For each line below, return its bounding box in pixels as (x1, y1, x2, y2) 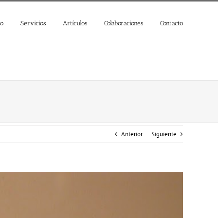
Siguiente (151, 130, 177, 138)
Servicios (20, 19, 46, 27)
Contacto (160, 19, 183, 27)
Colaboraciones (104, 19, 143, 27)
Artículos (63, 19, 87, 27)
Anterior (121, 130, 143, 138)
